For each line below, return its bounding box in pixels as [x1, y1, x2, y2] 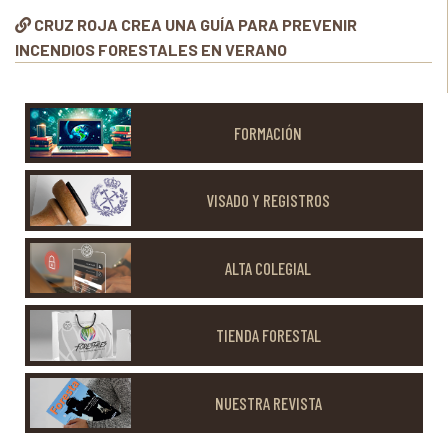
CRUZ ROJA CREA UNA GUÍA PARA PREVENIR [34, 15, 357, 34]
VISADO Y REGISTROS [206, 190, 331, 211]
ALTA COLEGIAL [225, 257, 312, 278]
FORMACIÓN [234, 122, 303, 143]
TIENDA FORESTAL [215, 325, 321, 346]
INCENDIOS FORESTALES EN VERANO [15, 40, 287, 59]
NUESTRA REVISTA [214, 392, 322, 413]
